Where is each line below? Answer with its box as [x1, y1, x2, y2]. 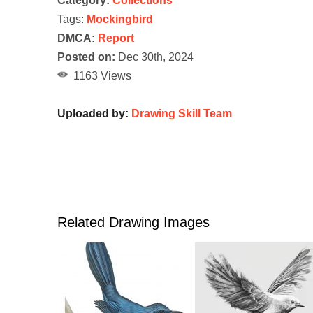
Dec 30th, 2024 [115, 50, 194, 63]
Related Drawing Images [57, 214, 210, 230]
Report [98, 31, 134, 44]
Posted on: [57, 50, 115, 63]
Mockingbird [87, 13, 153, 25]
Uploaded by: [57, 107, 131, 119]
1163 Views [68, 69, 131, 82]
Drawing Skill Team [131, 107, 232, 119]
